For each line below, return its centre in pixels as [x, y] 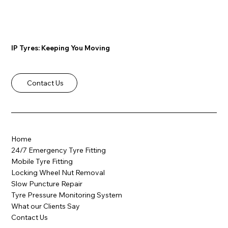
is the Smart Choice [82, 108]
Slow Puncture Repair [47, 183]
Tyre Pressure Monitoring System [67, 195]
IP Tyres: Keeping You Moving [61, 48]
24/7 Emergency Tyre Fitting [59, 150]
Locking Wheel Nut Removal [58, 172]
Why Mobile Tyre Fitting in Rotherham [122, 96]
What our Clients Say [46, 206]
